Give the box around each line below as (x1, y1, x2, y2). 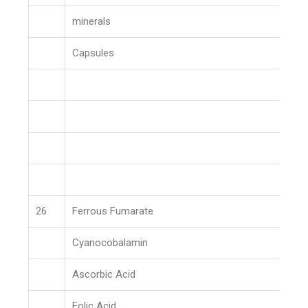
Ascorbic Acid (72, 268, 136, 280)
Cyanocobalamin (72, 236, 148, 249)
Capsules (72, 47, 115, 59)
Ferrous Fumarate (72, 205, 154, 217)
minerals (72, 15, 111, 27)
